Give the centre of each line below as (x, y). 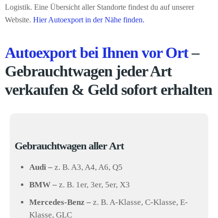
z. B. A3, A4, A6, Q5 (88, 167)
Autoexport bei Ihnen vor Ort (97, 52)
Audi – (41, 167)
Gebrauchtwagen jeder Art (88, 71)
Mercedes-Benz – (60, 202)
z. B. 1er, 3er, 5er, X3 (93, 184)
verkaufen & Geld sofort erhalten (109, 89)
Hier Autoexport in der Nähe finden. (89, 19)
